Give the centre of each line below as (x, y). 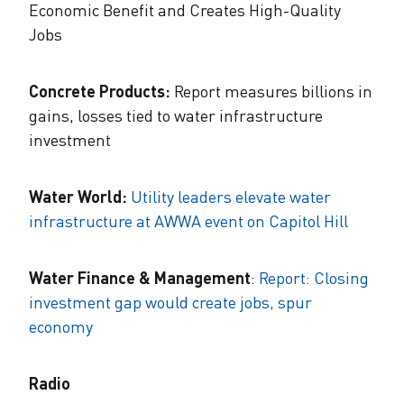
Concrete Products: (100, 91)
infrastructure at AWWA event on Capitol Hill (188, 220)
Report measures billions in (271, 91)
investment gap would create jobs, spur (170, 302)
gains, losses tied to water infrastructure (176, 115)
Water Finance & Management (140, 277)
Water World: (78, 196)
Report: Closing (314, 277)
